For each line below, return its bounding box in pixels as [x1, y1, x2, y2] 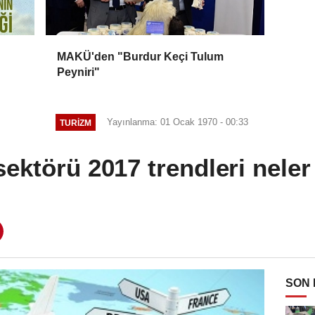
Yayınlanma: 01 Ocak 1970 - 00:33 [106, 117, 248, 128]
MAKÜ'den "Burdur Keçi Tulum [57, 51, 224, 63]
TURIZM [60, 117, 91, 127]
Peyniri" [57, 66, 101, 79]
